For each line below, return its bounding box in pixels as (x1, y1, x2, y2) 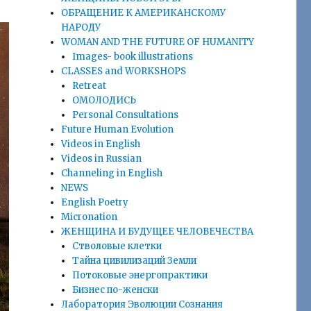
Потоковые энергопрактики (72, 269, 208, 282)
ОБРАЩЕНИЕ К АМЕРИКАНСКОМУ (61, 7, 226, 19)
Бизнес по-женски (72, 284, 159, 296)
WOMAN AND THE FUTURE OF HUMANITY (61, 36, 255, 49)
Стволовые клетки (72, 240, 162, 253)
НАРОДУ (61, 22, 101, 34)
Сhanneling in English (61, 167, 163, 180)
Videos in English (61, 138, 141, 151)
